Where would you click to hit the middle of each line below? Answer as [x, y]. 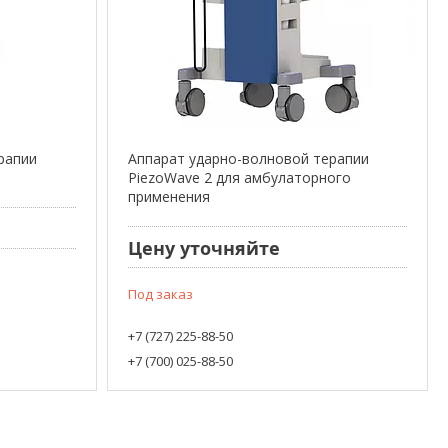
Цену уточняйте [203, 248]
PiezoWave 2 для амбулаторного [239, 177]
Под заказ [160, 294]
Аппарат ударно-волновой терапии [248, 158]
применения [168, 196]
